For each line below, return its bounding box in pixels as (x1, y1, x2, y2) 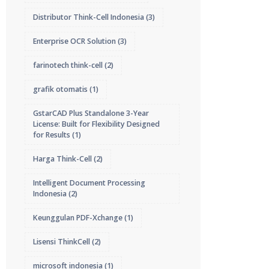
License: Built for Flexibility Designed (33, 119, 160, 129)
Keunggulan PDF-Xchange (33, 213, 123, 223)
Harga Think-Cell (33, 154, 92, 164)
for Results (33, 130, 71, 140)
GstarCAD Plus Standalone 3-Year (33, 108, 150, 118)
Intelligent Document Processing (33, 178, 146, 188)
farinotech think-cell (33, 60, 103, 70)
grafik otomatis (33, 84, 88, 94)
